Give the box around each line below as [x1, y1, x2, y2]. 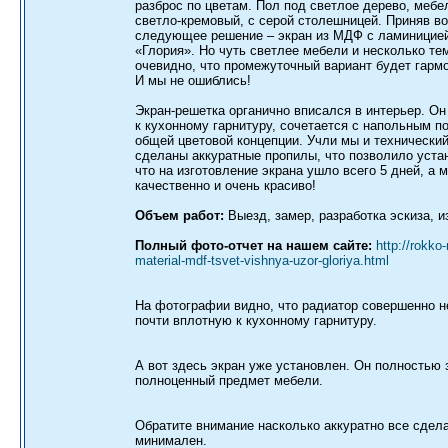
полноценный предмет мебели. [135, 373, 323, 388]
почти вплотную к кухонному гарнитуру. [135, 313, 377, 328]
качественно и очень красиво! [135, 178, 316, 193]
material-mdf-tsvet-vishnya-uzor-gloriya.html [135, 253, 389, 268]
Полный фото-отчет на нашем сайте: [135, 238, 372, 253]
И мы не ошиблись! [135, 73, 251, 88]
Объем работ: [135, 208, 224, 223]
